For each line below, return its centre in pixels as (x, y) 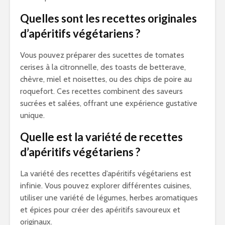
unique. (32, 115)
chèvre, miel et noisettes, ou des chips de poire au (106, 79)
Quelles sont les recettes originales (108, 18)
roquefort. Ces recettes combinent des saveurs (101, 91)
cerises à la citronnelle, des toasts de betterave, (103, 67)
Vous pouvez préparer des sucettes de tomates (102, 55)
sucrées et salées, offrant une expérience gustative (109, 103)
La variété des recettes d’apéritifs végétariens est (106, 174)
